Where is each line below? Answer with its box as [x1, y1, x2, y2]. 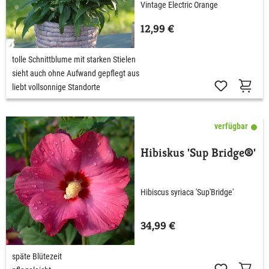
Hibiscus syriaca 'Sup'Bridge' [141, 187, 234, 198]
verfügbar [214, 121, 248, 131]
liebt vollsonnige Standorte [12, 82, 100, 92]
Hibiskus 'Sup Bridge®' [141, 145, 256, 160]
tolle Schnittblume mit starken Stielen [12, 54, 136, 64]
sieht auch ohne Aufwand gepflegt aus [12, 68, 139, 78]
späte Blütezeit [12, 251, 62, 261]
